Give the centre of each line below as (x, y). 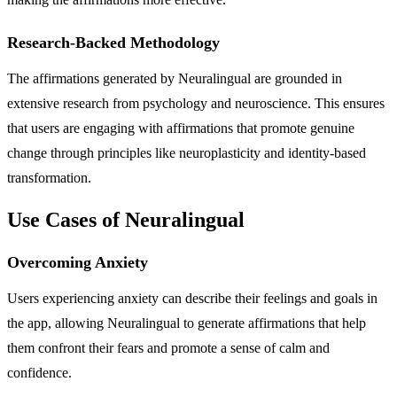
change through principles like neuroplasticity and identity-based (187, 152)
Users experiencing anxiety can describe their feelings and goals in (192, 298)
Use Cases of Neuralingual (126, 219)
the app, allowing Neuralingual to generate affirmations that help (187, 323)
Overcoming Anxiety (78, 262)
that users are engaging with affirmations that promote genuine (181, 128)
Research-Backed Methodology (113, 42)
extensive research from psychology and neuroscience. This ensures (196, 103)
